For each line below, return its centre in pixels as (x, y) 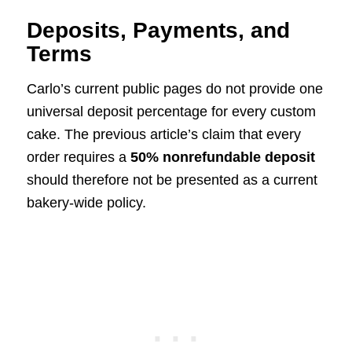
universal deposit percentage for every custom (171, 112)
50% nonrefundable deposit (222, 158)
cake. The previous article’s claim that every (163, 135)
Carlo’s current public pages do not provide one (174, 89)
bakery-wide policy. (86, 203)
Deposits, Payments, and (158, 31)
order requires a (78, 158)
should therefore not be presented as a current (172, 180)
